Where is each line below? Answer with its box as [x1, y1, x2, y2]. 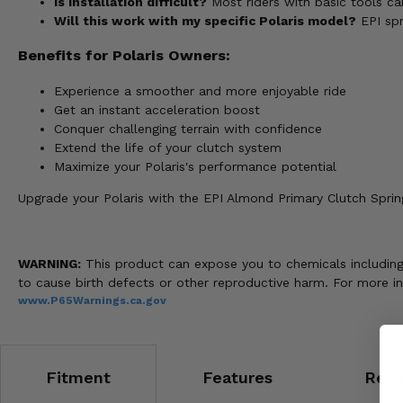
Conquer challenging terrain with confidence [54, 121, 322, 136]
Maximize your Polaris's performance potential [54, 158, 336, 174]
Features [202, 367, 273, 387]
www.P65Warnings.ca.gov [18, 293, 166, 307]
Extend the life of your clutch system [54, 139, 282, 155]
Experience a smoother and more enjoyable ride [54, 83, 346, 98]
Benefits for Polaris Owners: [18, 47, 230, 65]
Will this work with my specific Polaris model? [54, 13, 356, 28]
